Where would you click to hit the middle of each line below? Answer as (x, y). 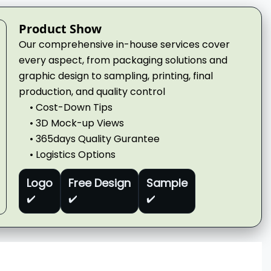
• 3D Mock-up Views (77, 123)
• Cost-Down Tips (71, 107)
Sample (167, 183)
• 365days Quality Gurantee (95, 139)
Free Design (100, 183)
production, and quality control (92, 91)
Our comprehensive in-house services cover (125, 44)
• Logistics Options (73, 154)
